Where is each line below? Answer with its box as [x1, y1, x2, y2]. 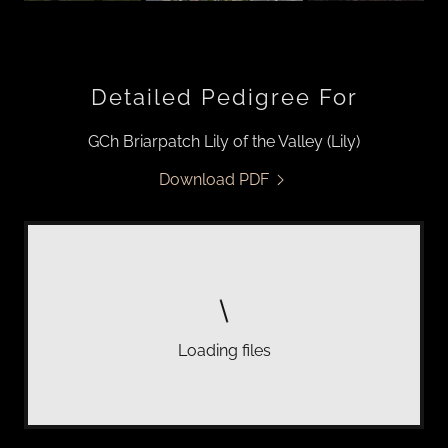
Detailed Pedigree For [90, 84, 358, 110]
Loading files [177, 341, 271, 360]
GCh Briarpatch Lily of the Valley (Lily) [88, 132, 360, 151]
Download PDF [159, 170, 269, 189]
